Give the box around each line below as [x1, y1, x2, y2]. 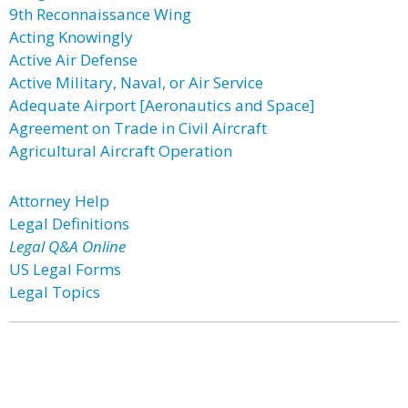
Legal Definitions [9, 213, 129, 234]
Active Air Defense [9, 49, 138, 70]
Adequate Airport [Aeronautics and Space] [9, 95, 315, 116]
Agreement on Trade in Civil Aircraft [9, 117, 267, 138]
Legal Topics [9, 281, 100, 302]
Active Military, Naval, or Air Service [9, 72, 263, 93]
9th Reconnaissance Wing [9, 4, 191, 25]
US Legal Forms [9, 259, 121, 280]
